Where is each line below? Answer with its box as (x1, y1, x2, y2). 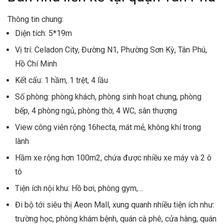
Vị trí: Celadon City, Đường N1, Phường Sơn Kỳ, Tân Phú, (15, 45, 207, 54)
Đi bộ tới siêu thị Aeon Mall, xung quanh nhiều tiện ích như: (15, 200, 214, 209)
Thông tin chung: (7, 14, 63, 24)
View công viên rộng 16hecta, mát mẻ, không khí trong (15, 122, 201, 132)
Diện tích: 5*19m (15, 28, 72, 38)
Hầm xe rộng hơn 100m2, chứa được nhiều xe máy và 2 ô (15, 153, 211, 162)
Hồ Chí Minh (15, 59, 57, 68)
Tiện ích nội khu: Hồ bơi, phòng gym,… (15, 183, 143, 193)
